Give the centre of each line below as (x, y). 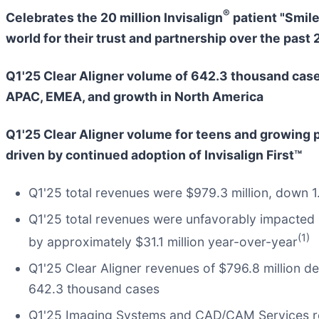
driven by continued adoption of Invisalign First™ (154, 155)
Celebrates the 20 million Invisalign (114, 17)
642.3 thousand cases (94, 288)
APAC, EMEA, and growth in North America (135, 96)
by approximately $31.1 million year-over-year (163, 241)
